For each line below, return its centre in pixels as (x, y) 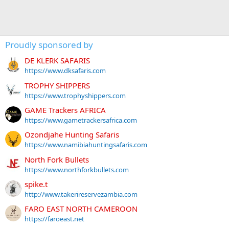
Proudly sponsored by (49, 45)
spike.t (36, 184)
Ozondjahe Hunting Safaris (72, 135)
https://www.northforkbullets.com (77, 169)
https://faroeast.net (54, 219)
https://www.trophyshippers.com (75, 95)
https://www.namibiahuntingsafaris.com (86, 145)
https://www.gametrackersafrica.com (81, 120)
